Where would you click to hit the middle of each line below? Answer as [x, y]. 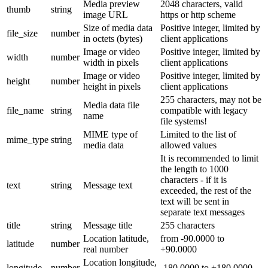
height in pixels [112, 86]
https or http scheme [198, 14]
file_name [25, 110]
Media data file [111, 105]
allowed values [188, 145]
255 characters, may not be [211, 99]
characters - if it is [194, 179]
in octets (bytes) [113, 38]
